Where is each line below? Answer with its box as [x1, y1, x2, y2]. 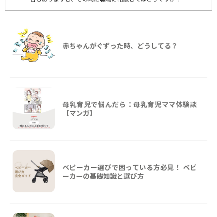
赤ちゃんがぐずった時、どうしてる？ [62, 40, 178, 50]
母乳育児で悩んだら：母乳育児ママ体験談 [62, 99, 197, 109]
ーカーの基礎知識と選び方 [62, 170, 144, 181]
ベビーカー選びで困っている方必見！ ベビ [62, 162, 197, 172]
